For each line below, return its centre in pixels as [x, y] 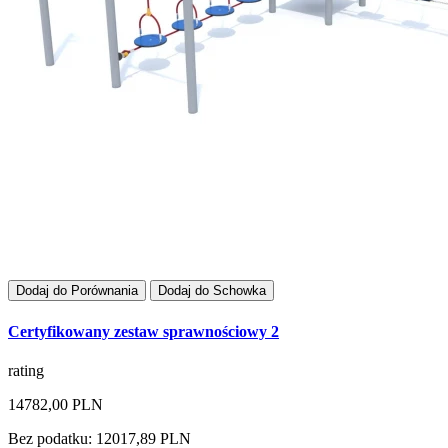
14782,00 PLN [55, 404]
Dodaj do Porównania [77, 291]
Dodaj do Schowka [212, 291]
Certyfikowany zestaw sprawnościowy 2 [143, 331]
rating [26, 370]
